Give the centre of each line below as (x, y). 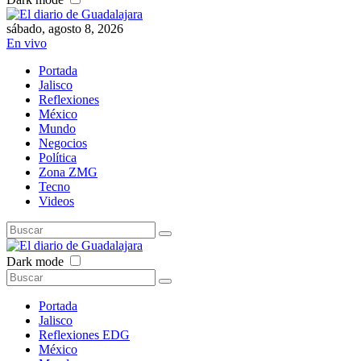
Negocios (63, 143)
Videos (56, 201)
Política (58, 157)
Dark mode (35, 261)
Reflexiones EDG (84, 334)
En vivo (27, 43)
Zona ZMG (68, 172)
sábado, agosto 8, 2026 (65, 28)
